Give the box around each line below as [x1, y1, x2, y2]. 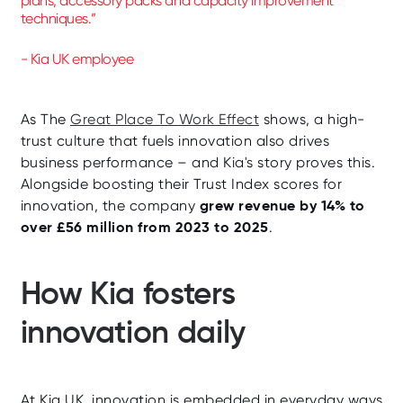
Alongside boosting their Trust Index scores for [20, 175, 342, 193]
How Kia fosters [20, 273, 236, 313]
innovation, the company [20, 196, 200, 214]
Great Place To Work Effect [70, 110, 259, 128]
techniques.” [20, 9, 103, 27]
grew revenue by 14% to [199, 195, 365, 215]
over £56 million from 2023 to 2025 [20, 217, 269, 237]
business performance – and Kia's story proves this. [20, 153, 375, 171]
